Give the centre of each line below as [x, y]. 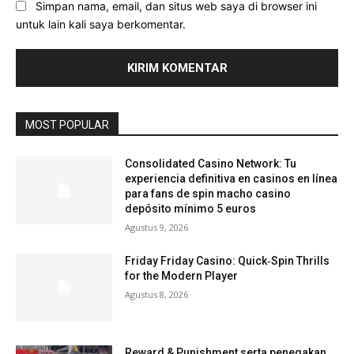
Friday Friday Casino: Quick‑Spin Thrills [228, 261]
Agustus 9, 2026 [157, 228]
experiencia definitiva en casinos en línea [232, 179]
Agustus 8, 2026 [157, 295]
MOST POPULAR [67, 125]
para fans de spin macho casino [208, 194]
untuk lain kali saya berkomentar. [101, 24]
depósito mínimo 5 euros [191, 209]
